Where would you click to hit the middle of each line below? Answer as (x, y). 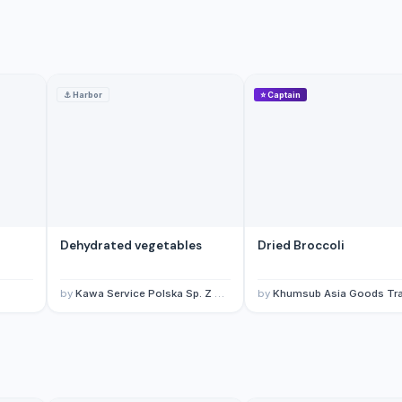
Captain (284, 95)
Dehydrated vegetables (131, 246)
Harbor (87, 95)
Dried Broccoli (301, 246)
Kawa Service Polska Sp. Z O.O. (145, 294)
